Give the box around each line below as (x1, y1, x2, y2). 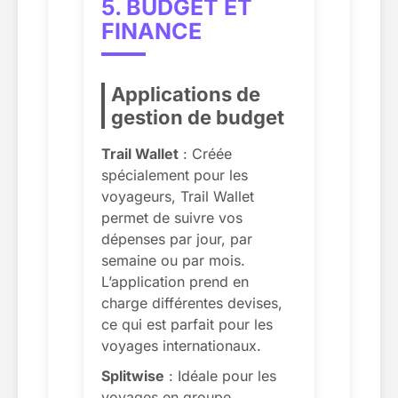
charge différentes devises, (101, 293, 283, 312)
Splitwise (101, 366, 164, 385)
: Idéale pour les (164, 366, 276, 385)
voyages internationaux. (101, 336, 261, 354)
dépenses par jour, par (101, 229, 252, 248)
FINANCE (101, 17, 202, 44)
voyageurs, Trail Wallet (101, 187, 254, 205)
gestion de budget (111, 105, 284, 129)
